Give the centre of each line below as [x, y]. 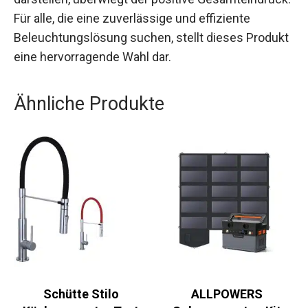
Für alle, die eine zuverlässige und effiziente [132, 18]
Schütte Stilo [81, 294]
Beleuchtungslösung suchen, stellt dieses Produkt [151, 37]
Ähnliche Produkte [89, 103]
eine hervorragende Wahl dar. [92, 56]
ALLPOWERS [227, 294]
